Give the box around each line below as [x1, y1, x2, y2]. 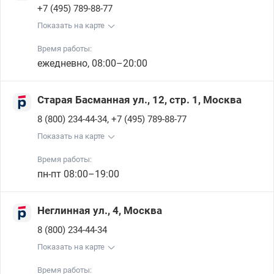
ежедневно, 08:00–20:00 [37, 57, 147, 69]
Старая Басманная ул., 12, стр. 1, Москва [37, 94, 242, 106]
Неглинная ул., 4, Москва [37, 204, 162, 217]
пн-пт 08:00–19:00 [37, 168, 119, 180]
